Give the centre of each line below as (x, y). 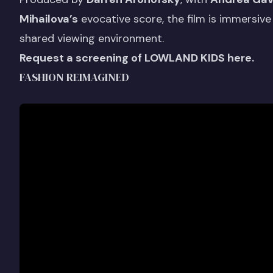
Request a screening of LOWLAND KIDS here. (137, 58)
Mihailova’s (49, 19)
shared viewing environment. (93, 38)
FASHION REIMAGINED (74, 77)
